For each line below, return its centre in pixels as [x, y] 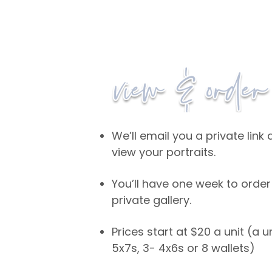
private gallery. [152, 200]
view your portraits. [164, 152]
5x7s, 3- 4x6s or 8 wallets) [184, 248]
